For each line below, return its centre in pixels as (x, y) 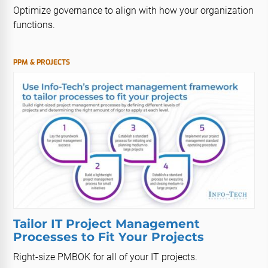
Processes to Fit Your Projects (109, 237)
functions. (34, 25)
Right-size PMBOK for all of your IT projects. (106, 257)
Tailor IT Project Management (107, 223)
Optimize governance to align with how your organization (134, 10)
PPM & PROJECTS (42, 62)
